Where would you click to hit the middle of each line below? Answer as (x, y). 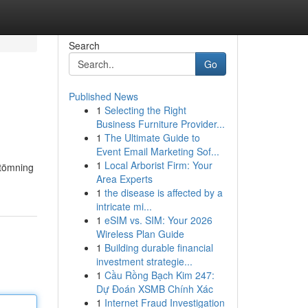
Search (84, 45)
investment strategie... (144, 261)
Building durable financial (158, 247)
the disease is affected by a (163, 192)
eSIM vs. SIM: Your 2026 (158, 220)
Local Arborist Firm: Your (158, 165)
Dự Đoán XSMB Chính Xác (154, 289)
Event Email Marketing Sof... (157, 151)
